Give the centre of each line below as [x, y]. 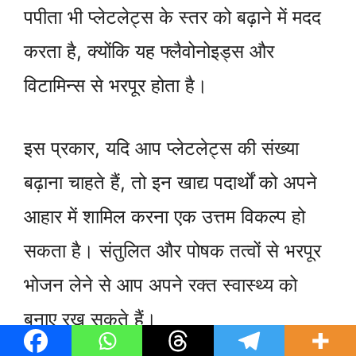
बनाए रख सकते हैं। [90, 319]
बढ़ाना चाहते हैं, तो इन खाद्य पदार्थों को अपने [170, 183]
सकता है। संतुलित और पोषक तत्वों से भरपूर [172, 251]
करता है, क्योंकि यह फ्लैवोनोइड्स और [149, 52]
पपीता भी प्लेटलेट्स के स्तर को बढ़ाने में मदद [172, 17]
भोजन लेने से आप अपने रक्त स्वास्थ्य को [161, 285]
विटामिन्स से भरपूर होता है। [116, 86]
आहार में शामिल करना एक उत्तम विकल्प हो [164, 217]
